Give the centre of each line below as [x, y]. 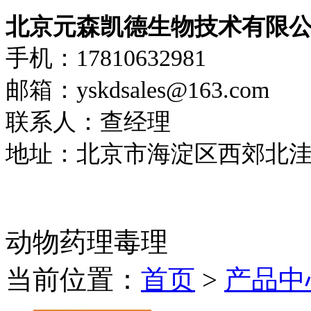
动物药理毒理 [87, 242]
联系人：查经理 [88, 122]
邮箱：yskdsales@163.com [137, 90]
